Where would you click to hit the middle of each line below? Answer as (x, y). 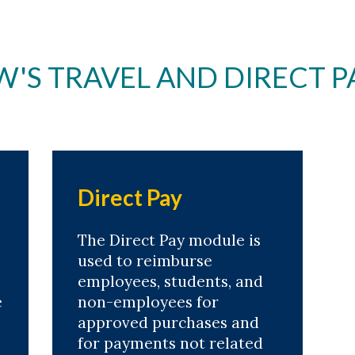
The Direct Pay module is (169, 240)
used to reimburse (145, 261)
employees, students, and (170, 281)
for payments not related (170, 343)
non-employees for (148, 302)
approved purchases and (168, 323)
